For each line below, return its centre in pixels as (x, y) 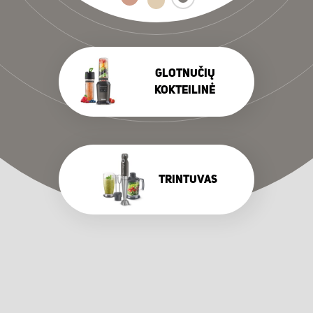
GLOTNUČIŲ (185, 74)
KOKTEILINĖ (185, 90)
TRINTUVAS (188, 180)
